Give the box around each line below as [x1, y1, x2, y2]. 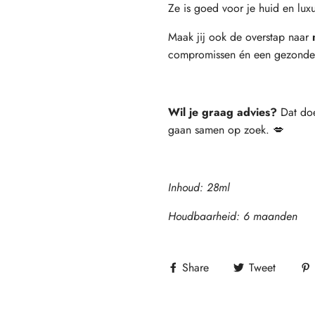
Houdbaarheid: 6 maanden [168, 207, 297, 224]
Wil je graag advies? [168, 103, 277, 120]
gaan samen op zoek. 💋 [168, 121, 284, 138]
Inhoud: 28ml [168, 179, 230, 195]
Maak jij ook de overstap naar [168, 28, 309, 45]
